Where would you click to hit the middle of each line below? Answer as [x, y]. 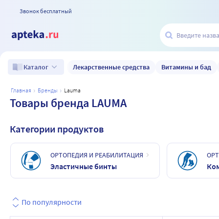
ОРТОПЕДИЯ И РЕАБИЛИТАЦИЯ [97, 155]
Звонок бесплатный [46, 11]
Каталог [36, 67]
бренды [49, 90]
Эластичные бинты [84, 166]
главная [22, 90]
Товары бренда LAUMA [68, 103]
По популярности [52, 202]
